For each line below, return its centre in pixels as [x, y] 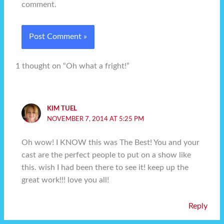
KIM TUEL [62, 109]
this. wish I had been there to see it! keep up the [105, 167]
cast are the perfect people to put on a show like [106, 155]
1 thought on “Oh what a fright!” [73, 66]
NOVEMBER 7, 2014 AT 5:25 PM [95, 119]
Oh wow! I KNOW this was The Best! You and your [111, 142]
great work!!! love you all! [65, 180]
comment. [39, 5]
